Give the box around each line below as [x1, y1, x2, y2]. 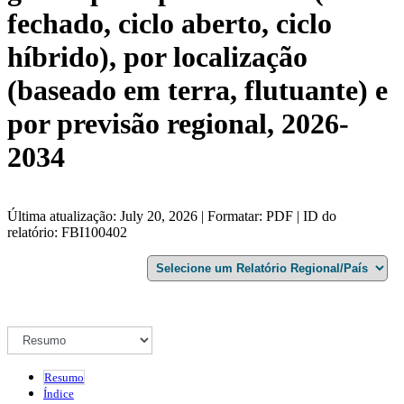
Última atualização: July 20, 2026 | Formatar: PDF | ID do [7, 207, 336, 224]
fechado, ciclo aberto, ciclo [7, 7, 332, 41]
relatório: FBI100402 [7, 224, 127, 240]
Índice [43, 386, 74, 400]
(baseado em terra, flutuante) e [7, 74, 388, 107]
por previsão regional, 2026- [7, 107, 349, 141]
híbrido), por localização [7, 41, 308, 74]
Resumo [44, 370, 84, 384]
